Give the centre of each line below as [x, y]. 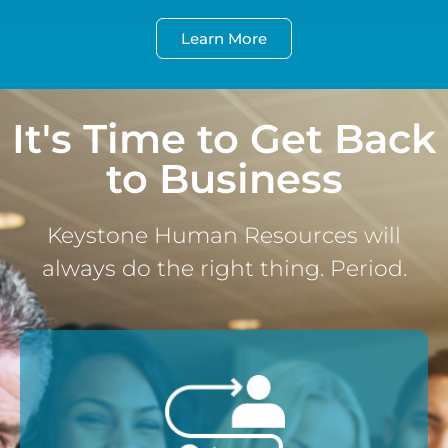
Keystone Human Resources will [224, 236]
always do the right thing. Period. [224, 269]
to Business [224, 179]
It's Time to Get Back [224, 139]
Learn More [224, 39]
